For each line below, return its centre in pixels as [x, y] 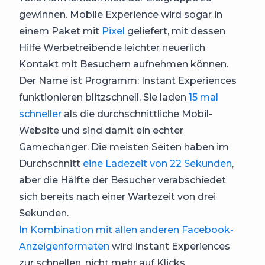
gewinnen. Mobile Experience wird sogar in [121, 15]
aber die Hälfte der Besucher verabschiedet [122, 180]
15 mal [203, 98]
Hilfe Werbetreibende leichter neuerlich [112, 48]
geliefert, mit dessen [175, 31]
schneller [40, 114]
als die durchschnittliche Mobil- [137, 114]
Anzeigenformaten [64, 247]
